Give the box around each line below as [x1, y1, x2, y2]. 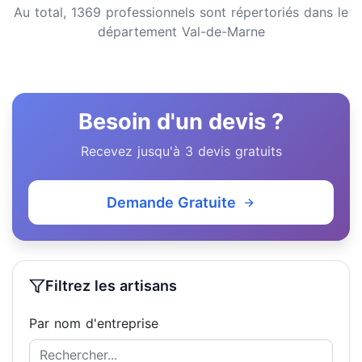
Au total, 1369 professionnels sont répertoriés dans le [14, 4, 348, 20]
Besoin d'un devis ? [78, 108, 284, 135]
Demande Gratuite [107, 194, 236, 211]
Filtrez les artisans [45, 277, 177, 294]
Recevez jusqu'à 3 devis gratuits [80, 143, 282, 159]
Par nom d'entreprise [29, 315, 158, 331]
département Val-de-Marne [97, 23, 265, 40]
